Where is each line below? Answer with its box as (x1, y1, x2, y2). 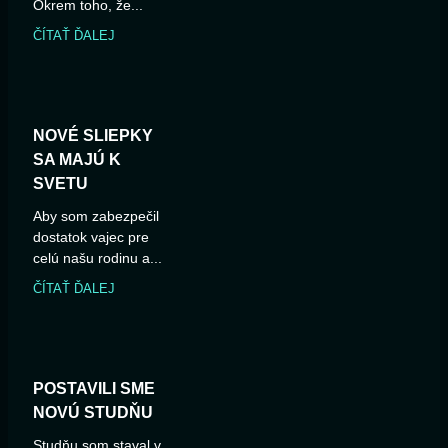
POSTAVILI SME (33, 379, 155, 397)
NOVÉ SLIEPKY (33, 126, 153, 144)
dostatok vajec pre (33, 228, 149, 245)
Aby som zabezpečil (33, 207, 159, 224)
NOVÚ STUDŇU (33, 403, 153, 421)
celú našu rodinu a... (33, 249, 162, 266)
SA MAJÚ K (33, 150, 121, 168)
